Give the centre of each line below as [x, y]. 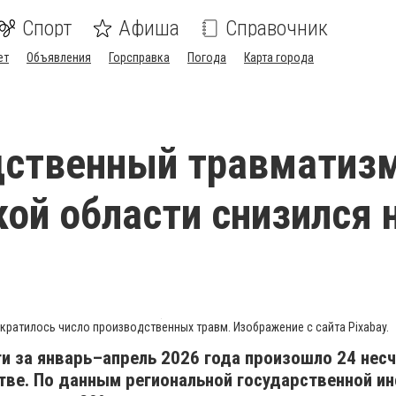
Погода [207, 57]
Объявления [59, 57]
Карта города [279, 57]
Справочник [277, 28]
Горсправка [139, 57]
